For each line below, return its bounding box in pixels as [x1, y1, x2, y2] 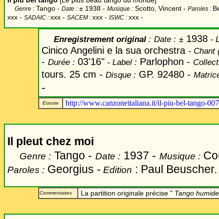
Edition [103, 164, 132, 175]
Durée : [48, 57, 75, 67]
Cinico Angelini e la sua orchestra [42, 45, 188, 56]
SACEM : [67, 14, 92, 21]
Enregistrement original [42, 34, 149, 44]
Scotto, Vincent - [133, 4, 186, 12]
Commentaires [40, 190, 72, 196]
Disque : [106, 70, 136, 80]
